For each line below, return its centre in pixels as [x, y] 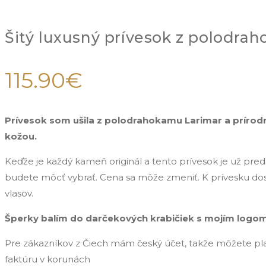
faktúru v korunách [47, 259]
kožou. [21, 136]
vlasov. [19, 193]
